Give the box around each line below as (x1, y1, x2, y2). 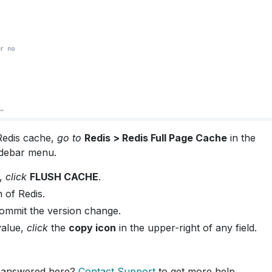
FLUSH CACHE (30, 170, 98, 183)
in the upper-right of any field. (116, 221, 257, 234)
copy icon (69, 221, 116, 234)
